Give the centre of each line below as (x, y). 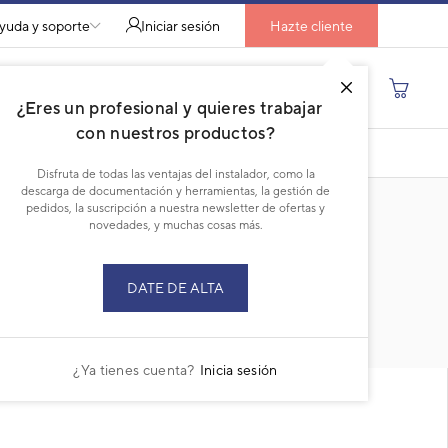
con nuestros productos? (175, 133)
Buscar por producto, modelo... (179, 88)
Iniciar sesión (180, 25)
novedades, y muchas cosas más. (175, 225)
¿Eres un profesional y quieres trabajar (169, 108)
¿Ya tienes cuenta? (134, 369)
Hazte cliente (311, 25)
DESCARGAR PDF (239, 152)
